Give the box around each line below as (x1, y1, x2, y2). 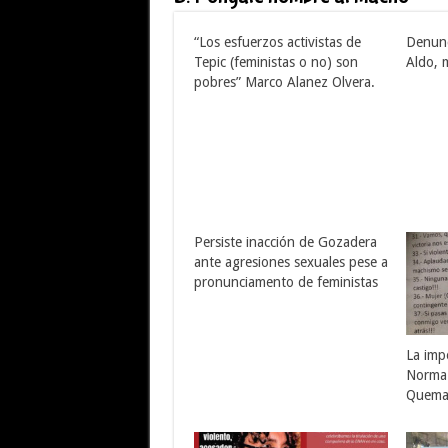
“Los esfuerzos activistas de (193, 34, 361, 50)
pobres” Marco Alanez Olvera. (193, 74, 375, 90)
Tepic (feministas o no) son (193, 54, 358, 70)
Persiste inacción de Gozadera (193, 234, 377, 250)
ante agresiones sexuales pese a (193, 254, 388, 270)
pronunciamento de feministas (193, 274, 378, 290)
